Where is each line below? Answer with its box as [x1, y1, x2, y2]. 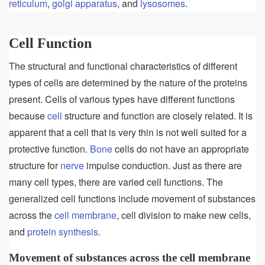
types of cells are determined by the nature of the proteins [9, 76, 247, 90]
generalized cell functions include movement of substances [9, 192, 256, 206]
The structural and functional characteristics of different [9, 59, 237, 73]
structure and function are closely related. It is [62, 109, 253, 123]
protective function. [9, 142, 90, 156]
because [9, 109, 47, 123]
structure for [9, 159, 60, 173]
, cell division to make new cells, [117, 208, 251, 222]
